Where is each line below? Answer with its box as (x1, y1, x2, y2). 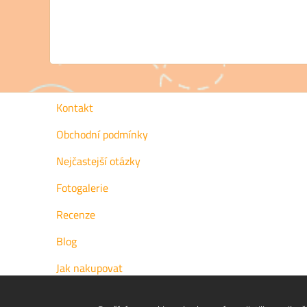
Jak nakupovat (56, 260, 123, 276)
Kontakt (56, 99, 93, 116)
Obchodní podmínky (56, 126, 148, 143)
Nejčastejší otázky (56, 153, 140, 169)
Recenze (56, 206, 95, 223)
